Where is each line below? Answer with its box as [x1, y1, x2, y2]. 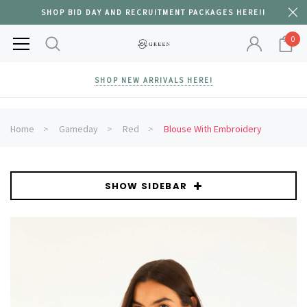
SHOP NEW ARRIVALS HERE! [94, 75, 213, 85]
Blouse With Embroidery [164, 123, 262, 135]
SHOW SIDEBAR [104, 179, 188, 193]
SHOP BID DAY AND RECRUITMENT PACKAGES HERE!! [41, 8, 266, 17]
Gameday [59, 123, 98, 135]
